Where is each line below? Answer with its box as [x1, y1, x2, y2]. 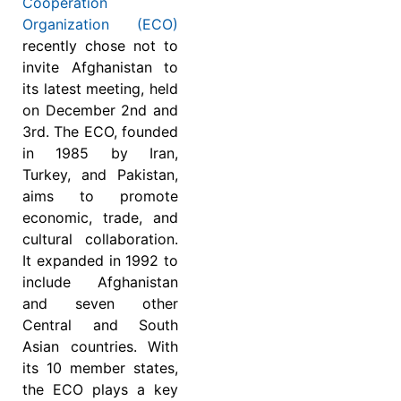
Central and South [22, 315, 178, 334]
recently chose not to [22, 36, 178, 55]
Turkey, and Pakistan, [22, 165, 178, 183]
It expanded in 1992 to [22, 251, 178, 269]
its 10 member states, [22, 358, 178, 377]
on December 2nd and [22, 100, 178, 119]
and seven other [22, 294, 178, 312]
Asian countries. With [22, 337, 178, 355]
